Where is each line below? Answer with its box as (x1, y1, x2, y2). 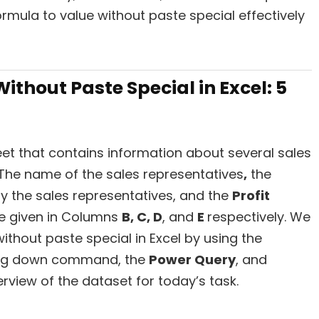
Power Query (149, 251, 236, 268)
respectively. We (207, 208, 310, 226)
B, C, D (122, 208, 162, 226)
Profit (232, 187, 270, 204)
